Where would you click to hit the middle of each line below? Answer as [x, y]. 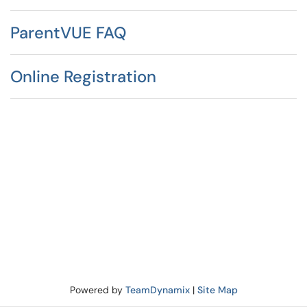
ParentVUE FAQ [68, 33]
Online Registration [83, 76]
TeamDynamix [157, 290]
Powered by [97, 290]
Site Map [217, 290]
